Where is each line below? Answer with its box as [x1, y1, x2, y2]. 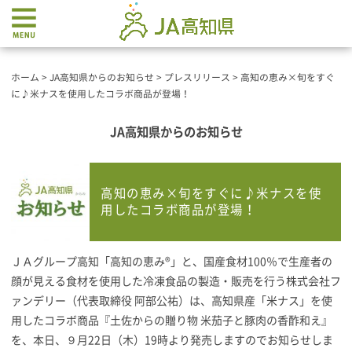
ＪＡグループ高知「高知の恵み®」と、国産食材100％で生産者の [11, 256, 332, 267]
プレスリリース [164, 73, 230, 82]
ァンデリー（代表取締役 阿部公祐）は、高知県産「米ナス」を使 [11, 295, 332, 306]
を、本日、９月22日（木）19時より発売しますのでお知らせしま [11, 335, 333, 346]
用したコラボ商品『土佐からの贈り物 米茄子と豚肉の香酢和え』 [11, 315, 332, 326]
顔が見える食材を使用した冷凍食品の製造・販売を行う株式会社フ [11, 276, 341, 287]
